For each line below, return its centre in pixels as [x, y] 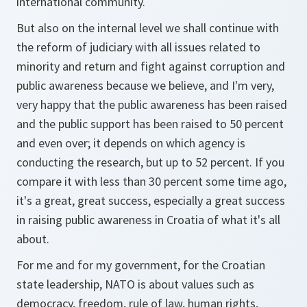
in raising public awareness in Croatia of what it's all [148, 220]
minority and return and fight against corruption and [151, 66]
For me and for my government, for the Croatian [141, 265]
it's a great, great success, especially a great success [151, 200]
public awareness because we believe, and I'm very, [145, 85]
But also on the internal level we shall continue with [148, 28]
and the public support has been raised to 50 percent [150, 124]
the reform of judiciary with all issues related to [138, 47]
